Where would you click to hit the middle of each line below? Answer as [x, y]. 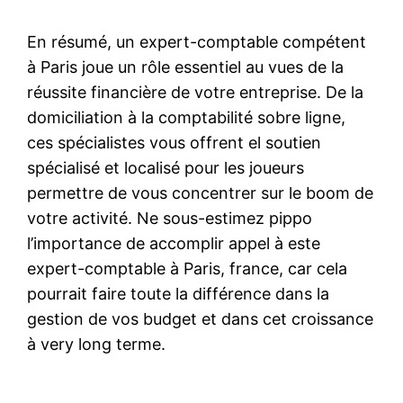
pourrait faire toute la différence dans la [179, 293]
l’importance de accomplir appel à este [174, 243]
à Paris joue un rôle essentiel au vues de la [186, 67]
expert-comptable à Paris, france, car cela [188, 268]
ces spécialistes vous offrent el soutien [175, 142]
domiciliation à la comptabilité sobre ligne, [187, 117]
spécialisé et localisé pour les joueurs [166, 167]
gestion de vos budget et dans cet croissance [201, 318]
